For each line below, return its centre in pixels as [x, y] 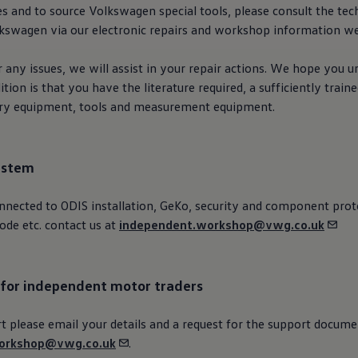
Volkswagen [122, 10]
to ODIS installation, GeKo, [117, 205]
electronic [119, 30]
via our [68, 30]
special [178, 10]
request [203, 324]
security [217, 205]
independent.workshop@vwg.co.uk [222, 225]
